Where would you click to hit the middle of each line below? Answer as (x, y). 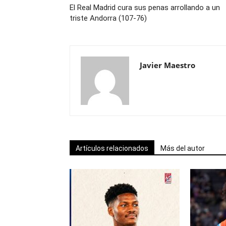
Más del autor (183, 148)
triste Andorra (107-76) (108, 18)
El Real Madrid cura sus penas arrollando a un (145, 7)
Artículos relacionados (112, 148)
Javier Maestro (167, 65)
